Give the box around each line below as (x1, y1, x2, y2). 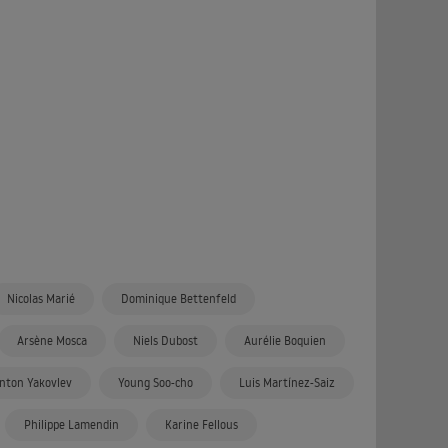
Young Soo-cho (118, 375, 193, 390)
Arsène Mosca (17, 333, 87, 348)
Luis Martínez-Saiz (239, 375, 335, 390)
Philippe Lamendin (24, 417, 119, 432)
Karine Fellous (165, 417, 238, 432)
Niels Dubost (133, 333, 198, 348)
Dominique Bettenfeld (121, 291, 236, 306)
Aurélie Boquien (244, 333, 326, 348)
